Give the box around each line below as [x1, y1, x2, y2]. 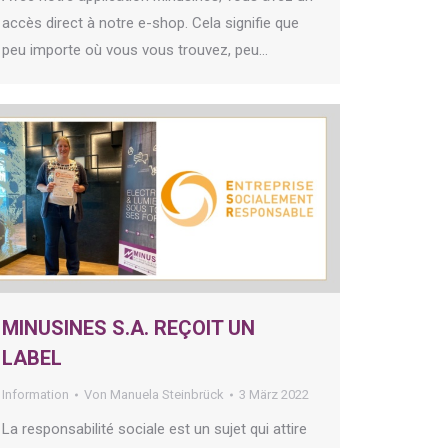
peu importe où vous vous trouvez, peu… [2, 41, 268, 60]
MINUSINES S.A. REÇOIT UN [2, 316, 255, 341]
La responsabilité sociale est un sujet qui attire [2, 420, 307, 439]
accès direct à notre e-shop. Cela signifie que [2, 14, 299, 33]
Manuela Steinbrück [110, 387, 224, 403]
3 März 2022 [239, 387, 309, 403]
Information [2, 387, 69, 403]
